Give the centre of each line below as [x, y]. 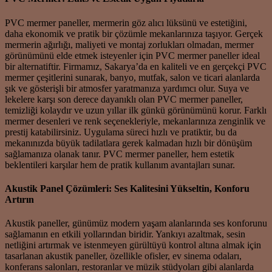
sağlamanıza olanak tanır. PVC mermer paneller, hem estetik [120, 154]
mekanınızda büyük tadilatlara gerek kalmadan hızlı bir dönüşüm [128, 143]
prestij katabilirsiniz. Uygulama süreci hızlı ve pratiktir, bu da [121, 132]
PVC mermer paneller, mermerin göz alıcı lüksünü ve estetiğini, [126, 22]
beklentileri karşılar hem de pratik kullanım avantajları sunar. [120, 165]
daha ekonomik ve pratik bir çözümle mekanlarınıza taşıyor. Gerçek [134, 33]
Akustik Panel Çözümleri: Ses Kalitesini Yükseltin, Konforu [127, 188]
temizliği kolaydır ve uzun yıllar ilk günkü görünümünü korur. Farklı [136, 110]
